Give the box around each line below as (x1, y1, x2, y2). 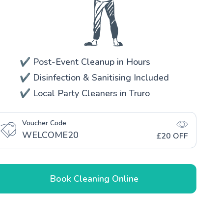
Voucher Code (22, 118, 66, 128)
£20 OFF (157, 130, 188, 141)
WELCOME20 (22, 129, 79, 141)
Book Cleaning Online (50, 172, 138, 185)
